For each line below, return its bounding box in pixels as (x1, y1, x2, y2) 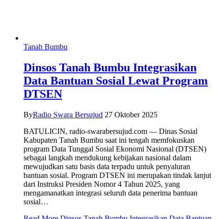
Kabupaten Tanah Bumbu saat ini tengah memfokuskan (23, 136, 195, 145)
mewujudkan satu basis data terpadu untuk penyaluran (23, 162, 190, 171)
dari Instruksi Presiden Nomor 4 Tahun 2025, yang (23, 180, 180, 189)
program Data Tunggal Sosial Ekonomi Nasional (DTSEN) (23, 145, 206, 153)
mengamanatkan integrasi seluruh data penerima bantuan (23, 189, 197, 197)
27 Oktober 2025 (105, 110, 157, 119)
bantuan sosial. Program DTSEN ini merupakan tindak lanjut (23, 171, 211, 180)
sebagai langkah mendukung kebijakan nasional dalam (23, 153, 191, 162)
